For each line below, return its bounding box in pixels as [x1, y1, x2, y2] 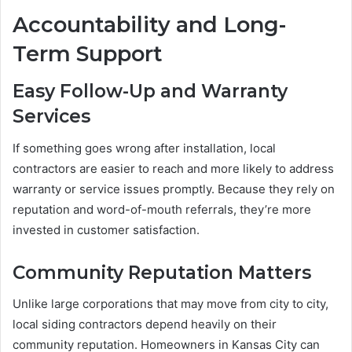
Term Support [13, 40, 163, 67]
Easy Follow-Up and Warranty [13, 80, 288, 103]
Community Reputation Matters [13, 261, 311, 284]
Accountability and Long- [13, 11, 286, 38]
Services [13, 105, 90, 128]
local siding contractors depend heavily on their [13, 317, 277, 332]
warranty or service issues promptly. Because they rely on [13, 181, 335, 196]
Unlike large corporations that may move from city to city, [13, 296, 328, 312]
